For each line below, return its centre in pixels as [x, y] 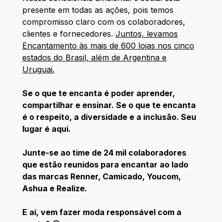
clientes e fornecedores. [69, 33]
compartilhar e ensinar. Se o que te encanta [109, 105]
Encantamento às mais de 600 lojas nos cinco [108, 45]
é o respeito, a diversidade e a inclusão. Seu [109, 117]
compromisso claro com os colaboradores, [104, 22]
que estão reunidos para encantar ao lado [105, 164]
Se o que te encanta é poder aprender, [98, 93]
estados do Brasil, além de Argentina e [94, 57]
